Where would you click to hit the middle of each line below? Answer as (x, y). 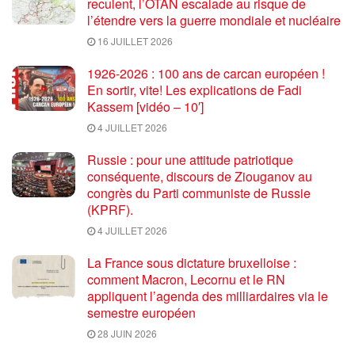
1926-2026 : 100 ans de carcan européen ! (206, 73)
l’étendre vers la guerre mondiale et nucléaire (214, 20)
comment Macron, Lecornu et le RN (186, 279)
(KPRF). (110, 209)
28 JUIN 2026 (126, 333)
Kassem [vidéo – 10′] (145, 106)
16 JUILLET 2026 (134, 40)
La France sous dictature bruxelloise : (192, 262)
